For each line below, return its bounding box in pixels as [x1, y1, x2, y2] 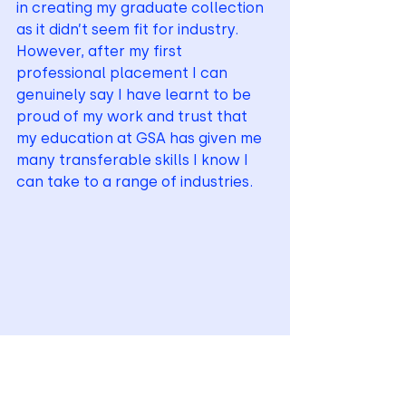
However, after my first [16, 42, 186, 60]
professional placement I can [16, 63, 231, 82]
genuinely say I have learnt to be [16, 85, 255, 103]
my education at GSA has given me [16, 129, 266, 147]
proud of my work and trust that [16, 107, 251, 125]
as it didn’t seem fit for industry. [16, 20, 242, 38]
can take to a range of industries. [16, 172, 253, 190]
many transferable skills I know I [16, 150, 252, 169]
